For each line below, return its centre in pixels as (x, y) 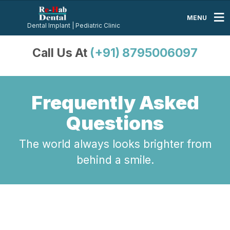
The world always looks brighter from (115, 144)
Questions (115, 123)
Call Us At (61, 53)
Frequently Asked (115, 102)
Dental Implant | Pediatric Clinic (74, 25)
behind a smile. (115, 160)
